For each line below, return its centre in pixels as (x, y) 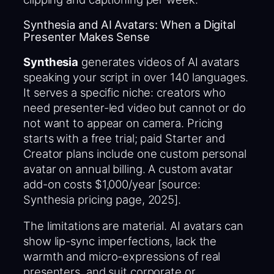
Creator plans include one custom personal (135, 153)
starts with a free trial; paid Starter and (124, 138)
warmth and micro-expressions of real (122, 257)
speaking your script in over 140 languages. (136, 77)
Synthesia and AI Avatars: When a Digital (129, 25)
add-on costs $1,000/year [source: (112, 184)
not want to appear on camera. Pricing (123, 123)
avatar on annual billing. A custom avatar (128, 168)
